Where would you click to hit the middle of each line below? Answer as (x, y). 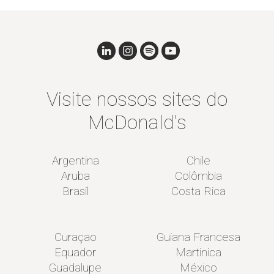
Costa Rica (199, 191)
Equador (76, 252)
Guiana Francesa (199, 237)
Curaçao (75, 237)
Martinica (199, 252)
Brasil (75, 191)
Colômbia (199, 176)
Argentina (75, 160)
